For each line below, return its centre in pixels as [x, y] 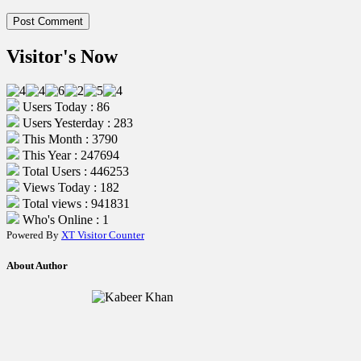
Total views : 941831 [75, 203]
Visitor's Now [62, 56]
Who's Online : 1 [64, 219]
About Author [37, 266]
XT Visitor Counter [103, 234]
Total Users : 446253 [74, 171]
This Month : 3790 [68, 139]
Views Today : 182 [69, 187]
